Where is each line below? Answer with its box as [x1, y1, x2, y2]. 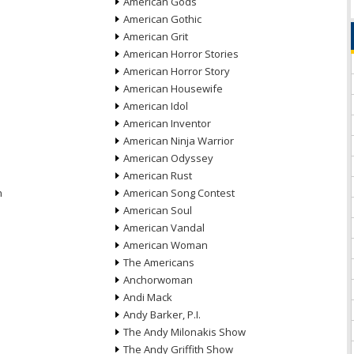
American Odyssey [122, 151, 213, 165]
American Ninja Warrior [122, 134, 234, 148]
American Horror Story [122, 64, 230, 78]
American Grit [122, 29, 188, 43]
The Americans [122, 255, 194, 269]
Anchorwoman [122, 273, 193, 287]
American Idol [122, 99, 188, 113]
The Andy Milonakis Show [122, 325, 246, 339]
